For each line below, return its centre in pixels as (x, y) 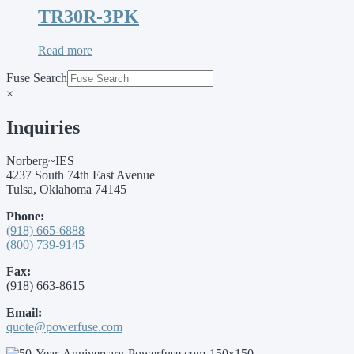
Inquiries (43, 127)
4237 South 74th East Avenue (81, 175)
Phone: (25, 216)
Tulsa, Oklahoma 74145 (66, 189)
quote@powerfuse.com (64, 326)
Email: (24, 312)
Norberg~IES (40, 160)
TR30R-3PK (88, 16)
